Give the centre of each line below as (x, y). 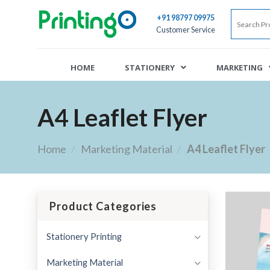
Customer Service (186, 30)
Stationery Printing (84, 236)
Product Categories (103, 206)
